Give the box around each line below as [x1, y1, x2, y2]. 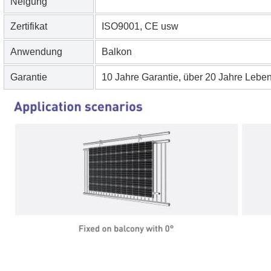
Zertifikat [10, 21, 47, 32]
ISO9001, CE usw [101, 21, 178, 32]
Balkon [101, 47, 132, 57]
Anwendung [10, 47, 62, 57]
